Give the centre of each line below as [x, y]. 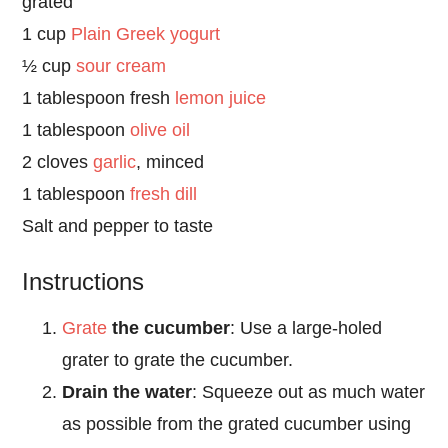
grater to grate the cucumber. [178, 359]
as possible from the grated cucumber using [237, 423]
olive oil [160, 129]
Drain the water [127, 391]
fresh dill [164, 193]
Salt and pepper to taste [118, 225]
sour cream [121, 65]
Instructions [83, 281]
